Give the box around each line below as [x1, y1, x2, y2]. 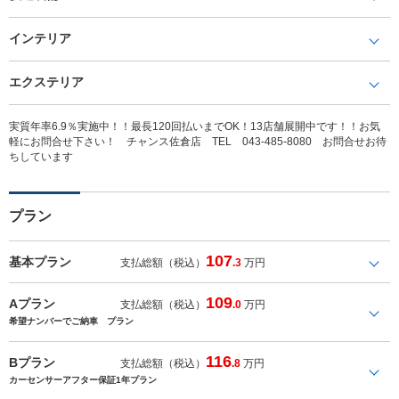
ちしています [9, 150, 73, 163]
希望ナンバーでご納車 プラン [9, 315, 134, 326]
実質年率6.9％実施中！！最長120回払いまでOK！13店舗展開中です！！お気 [9, 119, 380, 133]
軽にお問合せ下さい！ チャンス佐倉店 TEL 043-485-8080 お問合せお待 [9, 134, 387, 148]
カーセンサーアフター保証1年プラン [9, 374, 157, 385]
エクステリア [9, 74, 84, 89]
